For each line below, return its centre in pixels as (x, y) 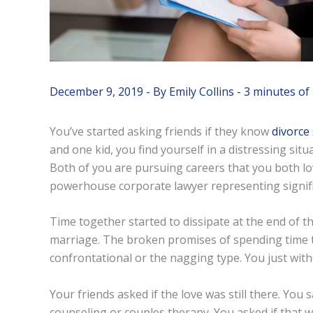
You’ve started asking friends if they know (160, 131)
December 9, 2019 (97, 91)
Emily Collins (203, 91)
